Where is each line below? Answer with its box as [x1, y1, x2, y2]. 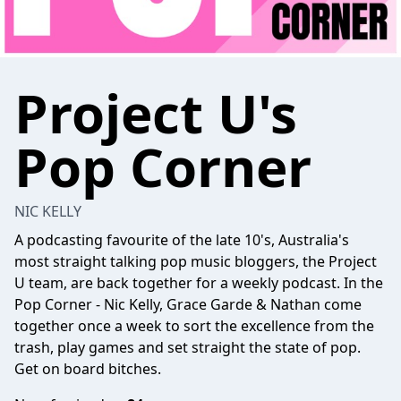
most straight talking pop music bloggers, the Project [14, 252, 377, 271]
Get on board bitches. [14, 359, 161, 379]
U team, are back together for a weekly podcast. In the [14, 273, 383, 293]
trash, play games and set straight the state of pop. [14, 337, 361, 357]
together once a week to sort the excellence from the [14, 316, 374, 336]
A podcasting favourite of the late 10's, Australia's [14, 230, 349, 250]
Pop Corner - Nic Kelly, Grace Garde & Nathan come [14, 294, 362, 314]
